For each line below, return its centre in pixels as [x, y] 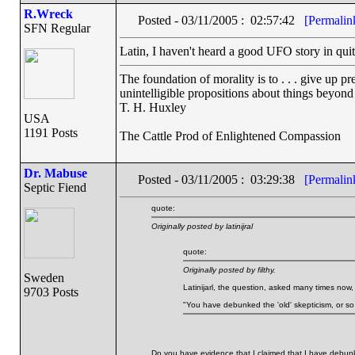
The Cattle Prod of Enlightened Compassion [230, 136]
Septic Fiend [55, 187]
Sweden [44, 278]
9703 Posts [51, 292]
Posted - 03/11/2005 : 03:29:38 [221, 179]
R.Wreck [48, 14]
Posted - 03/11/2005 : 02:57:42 [221, 20]
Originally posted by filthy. [229, 270]
